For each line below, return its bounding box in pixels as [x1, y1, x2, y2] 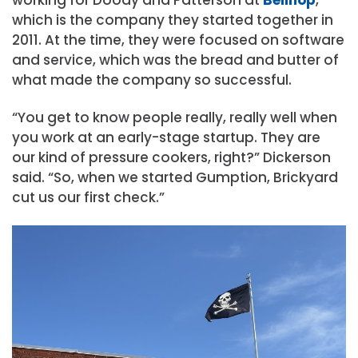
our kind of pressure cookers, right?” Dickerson [12, 147, 331, 167]
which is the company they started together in [12, 10, 333, 30]
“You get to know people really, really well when [12, 107, 337, 127]
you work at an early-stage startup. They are [12, 127, 320, 147]
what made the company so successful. [12, 70, 292, 89]
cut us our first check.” [12, 187, 165, 207]
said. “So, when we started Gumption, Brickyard [12, 167, 338, 187]
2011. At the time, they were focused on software [12, 30, 344, 50]
